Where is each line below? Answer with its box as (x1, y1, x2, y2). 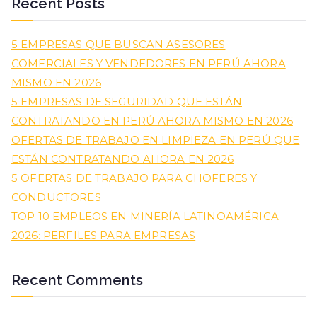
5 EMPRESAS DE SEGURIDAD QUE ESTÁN (11, 94, 242, 108)
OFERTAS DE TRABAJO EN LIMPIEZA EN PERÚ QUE (11, 132, 300, 146)
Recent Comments (11, 272, 144, 289)
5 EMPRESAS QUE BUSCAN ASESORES (11, 37, 226, 51)
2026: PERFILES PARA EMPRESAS (11, 228, 196, 242)
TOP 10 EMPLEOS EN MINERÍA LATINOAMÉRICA (11, 209, 279, 223)
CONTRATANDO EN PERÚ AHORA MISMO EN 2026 (11, 113, 293, 127)
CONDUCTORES (11, 190, 101, 204)
